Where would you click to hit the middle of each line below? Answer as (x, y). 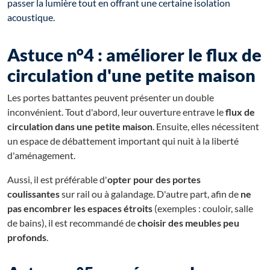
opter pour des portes (154, 179)
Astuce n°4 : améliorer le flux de (134, 55)
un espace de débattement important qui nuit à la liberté (123, 140)
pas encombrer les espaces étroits (80, 208)
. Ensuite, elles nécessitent (206, 126)
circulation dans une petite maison (80, 126)
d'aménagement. (41, 155)
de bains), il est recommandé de (72, 222)
